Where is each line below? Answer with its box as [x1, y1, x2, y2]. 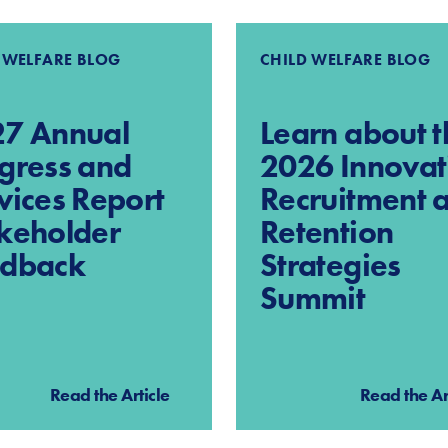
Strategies [260, 244, 401, 286]
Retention [260, 211, 394, 253]
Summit [260, 277, 366, 319]
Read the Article [49, 382, 170, 406]
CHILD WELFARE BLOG [260, 48, 431, 70]
